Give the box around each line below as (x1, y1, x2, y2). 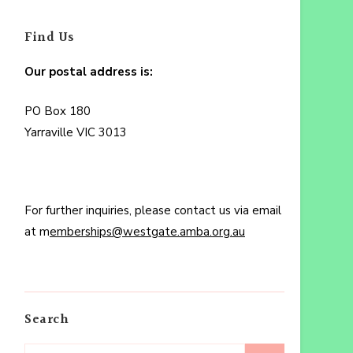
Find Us (24, 28, 75, 49)
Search (24, 310, 69, 331)
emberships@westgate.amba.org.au (50, 223, 245, 240)
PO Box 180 (24, 102, 91, 119)
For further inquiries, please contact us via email (24, 202, 281, 218)
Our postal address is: (24, 64, 153, 80)
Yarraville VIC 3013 (24, 124, 127, 140)
